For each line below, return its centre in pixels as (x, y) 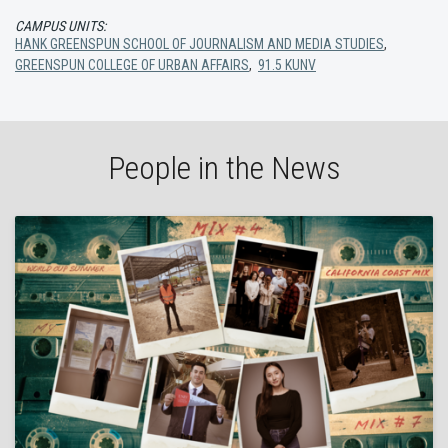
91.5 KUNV (287, 65)
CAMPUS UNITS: (60, 26)
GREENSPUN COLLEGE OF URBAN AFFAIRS (132, 65)
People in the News (224, 168)
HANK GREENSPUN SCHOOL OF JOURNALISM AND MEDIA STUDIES (199, 44)
